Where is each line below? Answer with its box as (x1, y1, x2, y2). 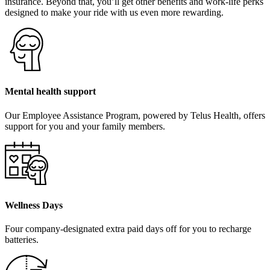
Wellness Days (5, 200, 63, 211)
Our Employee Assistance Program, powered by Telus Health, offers (5, 110, 265, 121)
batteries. (5, 234, 39, 245)
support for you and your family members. (5, 121, 165, 131)
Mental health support (5, 86, 96, 97)
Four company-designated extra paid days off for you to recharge (5, 224, 251, 234)
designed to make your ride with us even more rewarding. (5, 7, 224, 18)
